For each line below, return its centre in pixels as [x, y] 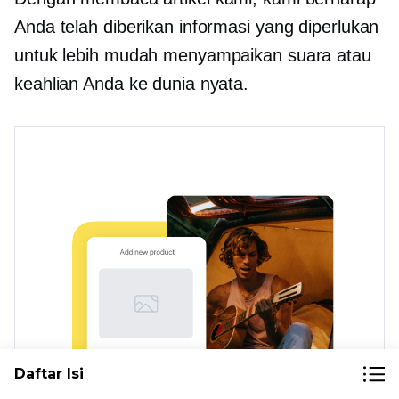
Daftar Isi [49, 374]
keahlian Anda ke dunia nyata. [132, 83]
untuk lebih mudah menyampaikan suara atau [193, 55]
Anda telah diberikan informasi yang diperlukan [197, 26]
